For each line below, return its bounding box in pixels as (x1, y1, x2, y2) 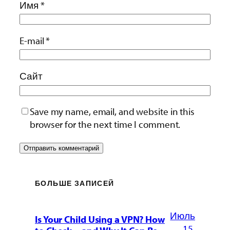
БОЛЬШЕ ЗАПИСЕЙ (35, 178, 114, 188)
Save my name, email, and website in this (30, 105, 195, 118)
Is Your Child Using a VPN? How (35, 213, 165, 226)
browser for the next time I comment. (30, 118, 181, 131)
